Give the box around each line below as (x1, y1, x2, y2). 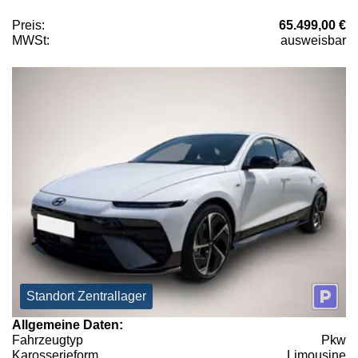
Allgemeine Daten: (12, 318, 123, 332)
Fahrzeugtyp (12, 333, 83, 348)
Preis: (12, 18, 45, 32)
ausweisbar (280, 33, 346, 47)
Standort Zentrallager (26, 289, 146, 304)
